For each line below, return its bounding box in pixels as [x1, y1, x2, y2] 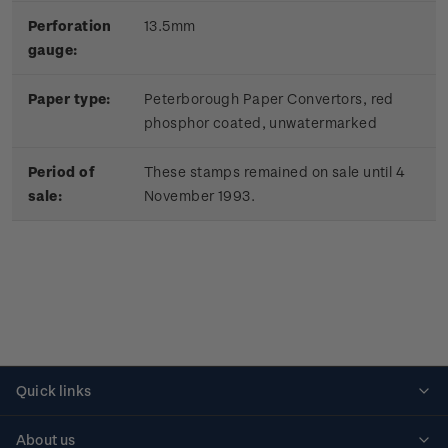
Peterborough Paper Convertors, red [144, 90, 394, 108]
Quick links [16, 382, 91, 400]
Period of [28, 163, 94, 181]
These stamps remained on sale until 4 [144, 163, 406, 181]
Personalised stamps [16, 418, 159, 436]
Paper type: [28, 90, 111, 108]
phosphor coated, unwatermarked [144, 114, 378, 132]
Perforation [28, 17, 112, 35]
